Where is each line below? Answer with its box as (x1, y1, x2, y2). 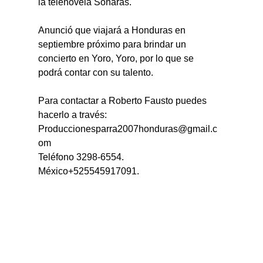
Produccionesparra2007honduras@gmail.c (38, 123, 218, 134)
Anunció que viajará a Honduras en (38, 25, 188, 35)
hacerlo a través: (38, 109, 107, 120)
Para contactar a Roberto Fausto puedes (38, 95, 210, 106)
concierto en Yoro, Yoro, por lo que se (38, 53, 197, 63)
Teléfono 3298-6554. (38, 151, 124, 162)
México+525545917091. (38, 166, 140, 176)
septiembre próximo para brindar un (38, 39, 189, 49)
